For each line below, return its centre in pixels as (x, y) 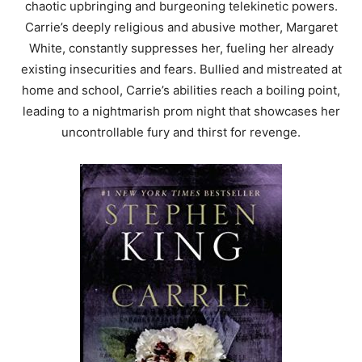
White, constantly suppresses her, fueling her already (181, 48)
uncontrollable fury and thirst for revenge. (181, 133)
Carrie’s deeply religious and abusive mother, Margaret (181, 27)
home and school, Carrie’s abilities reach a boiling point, (181, 90)
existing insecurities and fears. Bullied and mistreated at (181, 69)
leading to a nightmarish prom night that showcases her (181, 112)
